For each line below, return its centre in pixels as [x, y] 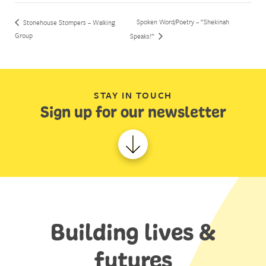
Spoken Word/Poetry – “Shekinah [183, 22]
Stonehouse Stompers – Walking [68, 22]
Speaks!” [143, 36]
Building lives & [133, 232]
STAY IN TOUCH [133, 95]
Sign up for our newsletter [133, 112]
